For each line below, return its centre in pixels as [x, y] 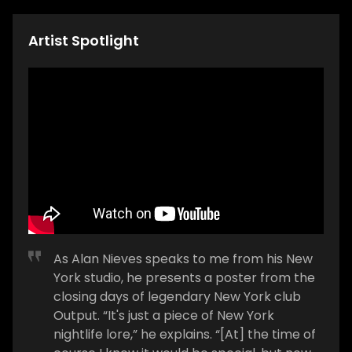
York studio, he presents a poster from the [184, 277]
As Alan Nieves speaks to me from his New [183, 258]
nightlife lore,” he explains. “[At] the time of [185, 334]
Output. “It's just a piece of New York [164, 315]
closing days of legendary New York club [177, 296]
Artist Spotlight [84, 40]
